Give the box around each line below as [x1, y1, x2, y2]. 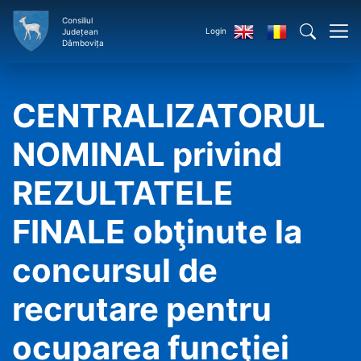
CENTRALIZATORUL [12, 96, 326, 135]
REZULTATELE [12, 173, 234, 213]
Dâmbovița [62, 37, 104, 48]
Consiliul [62, 15, 93, 25]
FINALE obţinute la [12, 212, 302, 251]
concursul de [12, 251, 218, 290]
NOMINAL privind [12, 135, 282, 174]
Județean [62, 26, 98, 36]
